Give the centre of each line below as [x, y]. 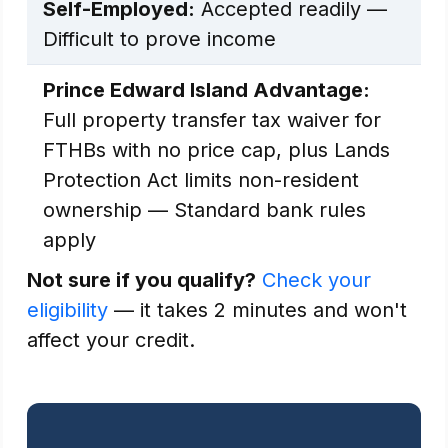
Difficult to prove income [159, 39]
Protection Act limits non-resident [201, 180]
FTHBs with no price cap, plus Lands [216, 150]
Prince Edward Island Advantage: [206, 90]
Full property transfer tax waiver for [212, 120]
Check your [316, 280]
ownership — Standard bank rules [204, 210]
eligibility [67, 310]
